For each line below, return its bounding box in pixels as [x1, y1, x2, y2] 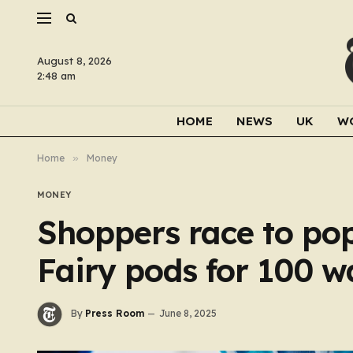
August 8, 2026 [37, 54, 112, 67]
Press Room [85, 307, 144, 320]
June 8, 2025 [159, 307, 217, 320]
